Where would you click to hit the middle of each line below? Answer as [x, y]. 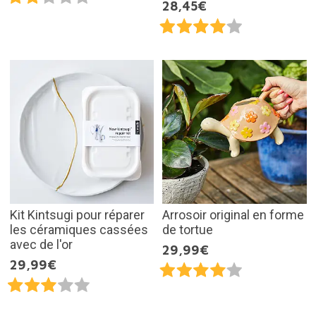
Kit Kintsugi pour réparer [77, 215]
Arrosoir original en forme [233, 215]
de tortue [188, 230]
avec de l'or [41, 245]
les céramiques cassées [79, 230]
